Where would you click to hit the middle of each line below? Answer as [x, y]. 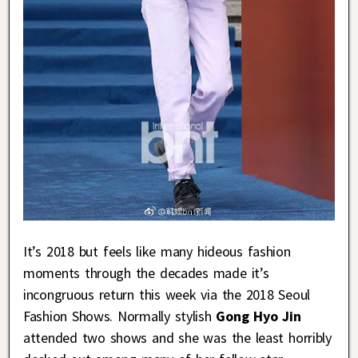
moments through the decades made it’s [146, 273]
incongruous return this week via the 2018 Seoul [167, 295]
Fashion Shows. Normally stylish [117, 316]
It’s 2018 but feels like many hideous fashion [157, 252]
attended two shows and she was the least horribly [177, 338]
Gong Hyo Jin [256, 316]
